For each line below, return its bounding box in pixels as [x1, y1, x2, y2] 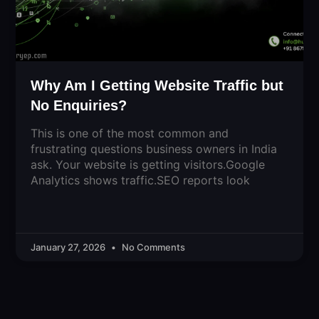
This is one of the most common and [31, 125, 229, 140]
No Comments [120, 241, 186, 253]
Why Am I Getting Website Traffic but [31, 77, 284, 93]
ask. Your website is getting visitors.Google [31, 157, 266, 172]
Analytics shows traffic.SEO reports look [31, 172, 251, 187]
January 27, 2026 [31, 241, 108, 253]
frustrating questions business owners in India [31, 141, 278, 156]
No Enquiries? [31, 97, 127, 113]
